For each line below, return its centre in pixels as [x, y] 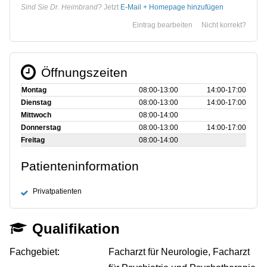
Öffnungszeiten [84, 72]
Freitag [33, 140]
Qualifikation [76, 228]
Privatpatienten [57, 191]
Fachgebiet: [35, 252]
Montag [34, 90]
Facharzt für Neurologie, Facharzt [179, 252]
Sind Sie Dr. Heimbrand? [61, 7]
